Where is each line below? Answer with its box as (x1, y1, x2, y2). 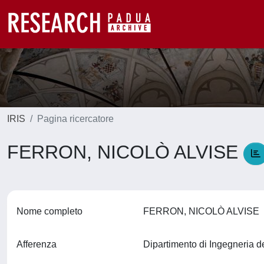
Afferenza (16, 239, 57, 249)
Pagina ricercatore (37, 114, 114, 124)
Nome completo (16, 206, 82, 216)
